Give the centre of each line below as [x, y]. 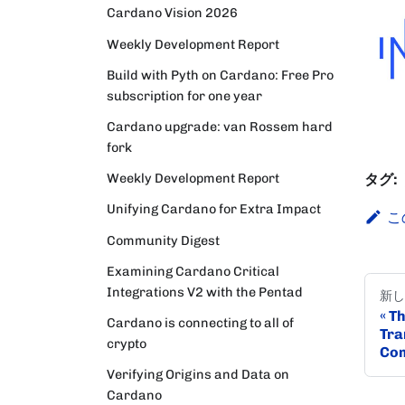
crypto [127, 343]
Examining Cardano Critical [193, 271]
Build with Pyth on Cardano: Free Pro [220, 75]
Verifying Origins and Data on [198, 375]
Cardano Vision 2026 [172, 13]
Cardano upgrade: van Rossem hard [220, 126]
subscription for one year [184, 95]
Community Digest [163, 240]
